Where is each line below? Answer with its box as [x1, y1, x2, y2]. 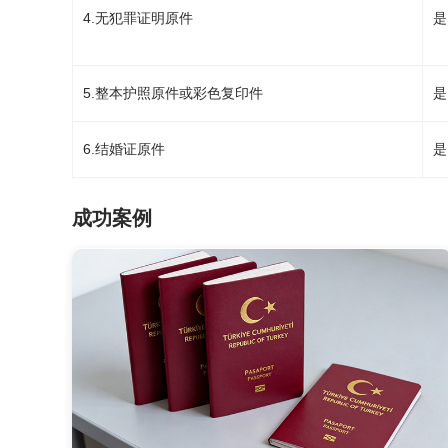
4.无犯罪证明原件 [83, 10, 193, 26]
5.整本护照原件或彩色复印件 [83, 85, 263, 101]
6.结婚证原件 [83, 141, 165, 157]
